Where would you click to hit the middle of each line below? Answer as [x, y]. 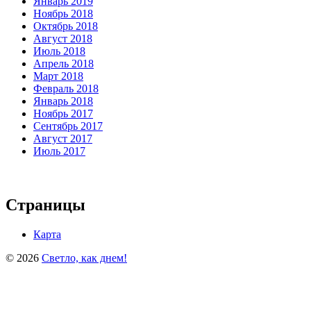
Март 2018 [58, 76]
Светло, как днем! [84, 258]
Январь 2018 [63, 101]
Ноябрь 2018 [63, 13]
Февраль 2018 [66, 88]
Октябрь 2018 [66, 26]
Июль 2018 [59, 51]
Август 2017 [63, 138]
